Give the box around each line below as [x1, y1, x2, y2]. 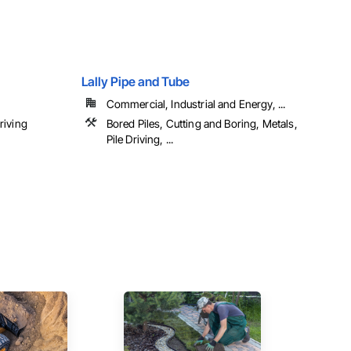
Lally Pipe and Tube [81, 74, 190, 90]
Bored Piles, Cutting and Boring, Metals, [106, 117, 298, 131]
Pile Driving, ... [106, 132, 174, 147]
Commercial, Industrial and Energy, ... [106, 97, 286, 111]
